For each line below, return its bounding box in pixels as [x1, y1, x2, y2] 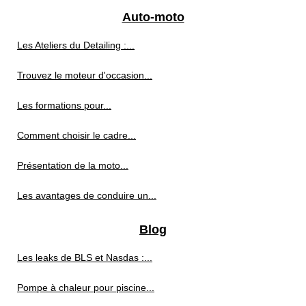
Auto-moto [122, 10, 184, 24]
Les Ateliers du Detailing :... [17, 40, 135, 51]
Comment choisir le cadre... [17, 130, 136, 141]
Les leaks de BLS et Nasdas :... [17, 252, 152, 263]
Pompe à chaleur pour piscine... [17, 282, 154, 293]
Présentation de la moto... [17, 160, 128, 171]
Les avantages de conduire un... [17, 190, 156, 201]
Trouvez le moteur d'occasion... [17, 70, 152, 81]
